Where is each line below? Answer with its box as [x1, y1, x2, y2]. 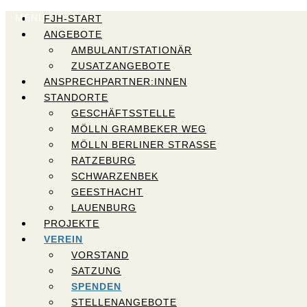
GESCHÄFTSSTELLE [71, 108, 175, 119]
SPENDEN [71, 281, 121, 292]
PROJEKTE [44, 218, 99, 229]
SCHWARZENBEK [71, 171, 158, 182]
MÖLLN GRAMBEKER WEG [71, 123, 206, 134]
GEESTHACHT [71, 186, 143, 197]
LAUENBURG [71, 202, 136, 213]
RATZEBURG [71, 155, 136, 166]
